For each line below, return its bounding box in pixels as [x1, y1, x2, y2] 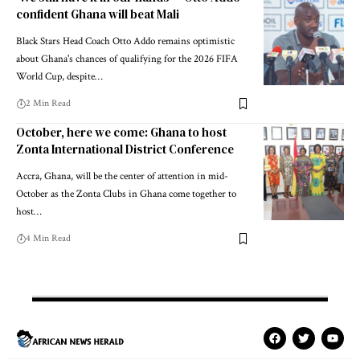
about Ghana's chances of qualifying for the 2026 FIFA [16, 52, 238, 67]
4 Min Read [26, 232, 71, 245]
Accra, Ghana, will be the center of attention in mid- [16, 170, 228, 184]
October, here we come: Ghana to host [16, 124, 227, 141]
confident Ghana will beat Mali [16, 6, 179, 23]
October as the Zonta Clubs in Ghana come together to [16, 187, 236, 202]
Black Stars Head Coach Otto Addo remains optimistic [16, 35, 235, 49]
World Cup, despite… [16, 70, 103, 84]
